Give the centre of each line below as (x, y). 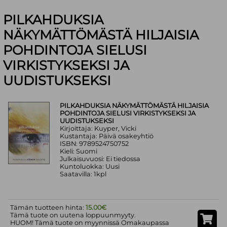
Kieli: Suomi (79, 152)
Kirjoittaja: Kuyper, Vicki (98, 129)
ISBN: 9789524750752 (94, 144)
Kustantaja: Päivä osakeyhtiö (107, 136)
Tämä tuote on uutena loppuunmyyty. (73, 215)
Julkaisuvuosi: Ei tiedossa (100, 159)
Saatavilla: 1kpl (83, 174)
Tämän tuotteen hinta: (48, 207)
